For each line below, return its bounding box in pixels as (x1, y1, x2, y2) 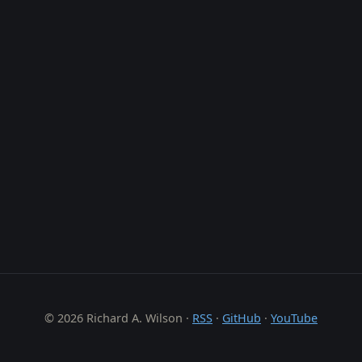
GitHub (222, 309, 261, 326)
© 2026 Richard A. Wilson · (44, 309, 192, 326)
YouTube (271, 309, 318, 326)
